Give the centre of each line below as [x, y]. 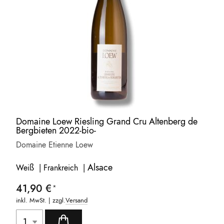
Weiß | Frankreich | [52, 168]
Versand [77, 200]
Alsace [100, 168]
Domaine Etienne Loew [55, 145]
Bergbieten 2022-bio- [56, 131]
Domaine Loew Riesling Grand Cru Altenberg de [107, 122]
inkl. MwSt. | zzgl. [41, 200]
